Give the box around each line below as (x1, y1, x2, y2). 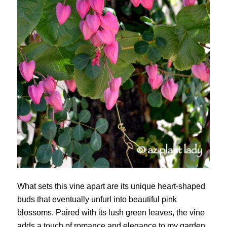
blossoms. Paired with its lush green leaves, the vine (17, 208, 205, 217)
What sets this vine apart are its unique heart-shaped (17, 181, 205, 191)
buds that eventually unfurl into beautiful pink (17, 195, 177, 204)
